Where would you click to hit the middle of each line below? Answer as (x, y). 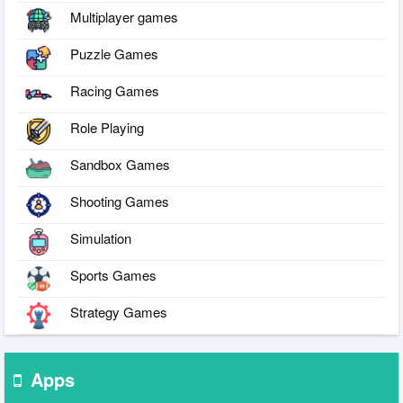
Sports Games (113, 274)
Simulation (101, 237)
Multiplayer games (124, 16)
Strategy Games (119, 311)
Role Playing (107, 127)
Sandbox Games (120, 164)
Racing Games (115, 90)
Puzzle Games (114, 53)
